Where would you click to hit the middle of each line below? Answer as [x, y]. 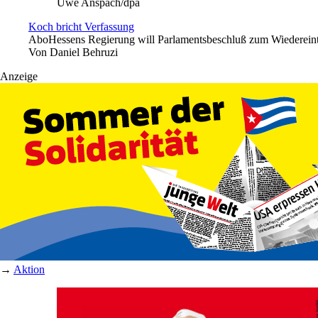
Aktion [29, 269]
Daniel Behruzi [84, 52]
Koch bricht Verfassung [81, 26]
